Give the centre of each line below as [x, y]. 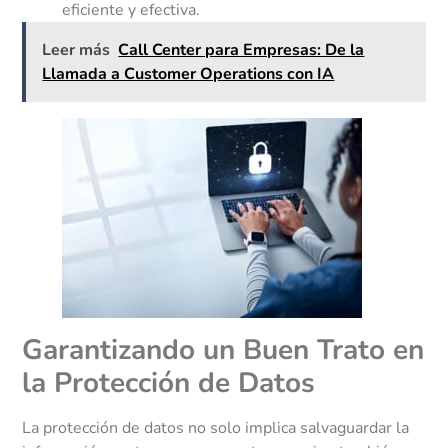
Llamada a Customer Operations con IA [188, 74]
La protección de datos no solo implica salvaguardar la [216, 428]
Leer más [76, 50]
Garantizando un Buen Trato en [223, 350]
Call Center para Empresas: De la [241, 50]
